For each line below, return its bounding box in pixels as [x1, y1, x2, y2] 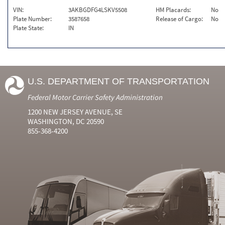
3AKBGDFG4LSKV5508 [68, 6, 127, 14]
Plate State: [13, 24, 44, 32]
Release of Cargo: [156, 15, 203, 23]
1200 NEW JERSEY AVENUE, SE [28, 107, 123, 117]
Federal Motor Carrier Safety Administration [28, 92, 163, 102]
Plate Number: [13, 15, 52, 23]
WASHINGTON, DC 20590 [28, 117, 104, 126]
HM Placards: [156, 6, 191, 14]
